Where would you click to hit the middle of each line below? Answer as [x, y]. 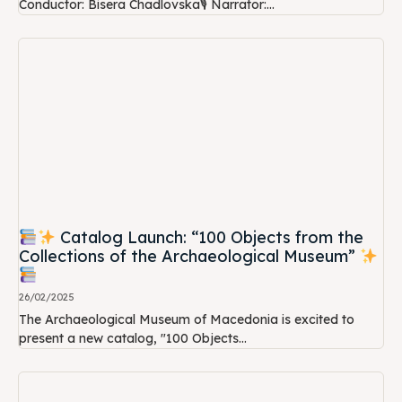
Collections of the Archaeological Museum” [189, 257]
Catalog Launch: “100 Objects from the [210, 238]
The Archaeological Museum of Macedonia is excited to [187, 320]
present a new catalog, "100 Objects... [133, 339]
